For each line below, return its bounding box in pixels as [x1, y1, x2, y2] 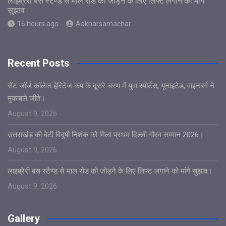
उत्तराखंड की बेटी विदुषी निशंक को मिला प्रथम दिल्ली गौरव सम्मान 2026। [8, 130, 204, 139]
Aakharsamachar [76, 19, 131, 28]
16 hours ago [17, 19, 59, 28]
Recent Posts [8, 56, 70, 69]
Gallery [8, 212, 40, 224]
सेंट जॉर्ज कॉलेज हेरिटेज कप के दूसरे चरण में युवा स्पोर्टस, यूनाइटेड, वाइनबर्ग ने [8, 81, 214, 90]
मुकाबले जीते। [8, 93, 45, 103]
